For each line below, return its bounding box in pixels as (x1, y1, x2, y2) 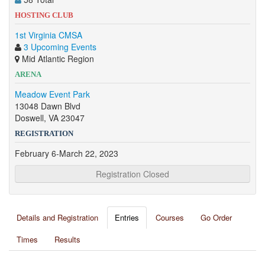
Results (54, 234, 80, 245)
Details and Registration (17, 212, 98, 223)
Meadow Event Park (15, 88, 90, 100)
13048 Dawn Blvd (15, 100, 80, 112)
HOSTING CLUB (15, 11, 73, 20)
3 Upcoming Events (24, 41, 96, 53)
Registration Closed (96, 168, 169, 180)
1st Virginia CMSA (15, 29, 82, 41)
